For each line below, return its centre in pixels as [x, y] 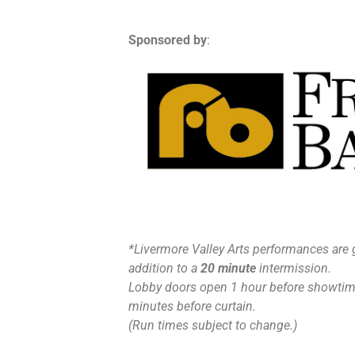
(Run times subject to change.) [213, 325]
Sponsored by [168, 40]
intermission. [294, 268]
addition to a [164, 268]
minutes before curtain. [192, 306]
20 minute [228, 268]
